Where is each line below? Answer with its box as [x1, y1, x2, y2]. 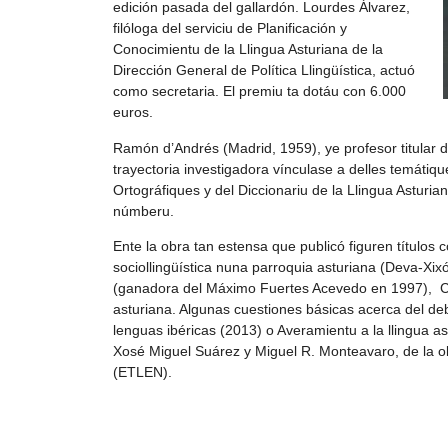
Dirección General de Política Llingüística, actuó [113, 62, 415, 79]
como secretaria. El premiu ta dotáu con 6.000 [113, 83, 406, 100]
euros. [113, 104, 153, 121]
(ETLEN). [113, 364, 172, 381]
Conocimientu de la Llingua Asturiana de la [113, 41, 383, 58]
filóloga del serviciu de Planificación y [113, 20, 347, 37]
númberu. [113, 202, 178, 219]
